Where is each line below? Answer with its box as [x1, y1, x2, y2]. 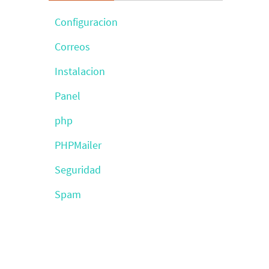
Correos [55, 40, 90, 53]
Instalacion [55, 64, 105, 78]
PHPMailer [55, 138, 101, 152]
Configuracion [55, 15, 118, 29]
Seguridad [55, 163, 101, 177]
